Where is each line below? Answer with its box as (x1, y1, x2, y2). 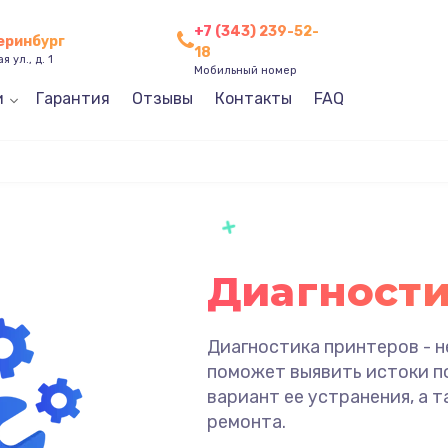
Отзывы (131, 89, 193, 108)
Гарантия (35, 89, 110, 108)
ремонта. (207, 410, 287, 433)
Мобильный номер (194, 63, 298, 77)
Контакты (214, 89, 292, 108)
